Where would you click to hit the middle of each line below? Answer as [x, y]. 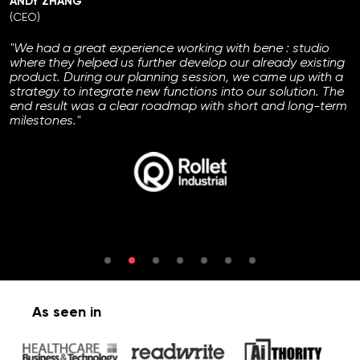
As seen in [67, 312]
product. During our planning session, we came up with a [176, 76]
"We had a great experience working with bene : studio [170, 47]
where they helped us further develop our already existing [177, 62]
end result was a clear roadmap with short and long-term [178, 105]
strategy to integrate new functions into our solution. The [177, 91]
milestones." [45, 120]
